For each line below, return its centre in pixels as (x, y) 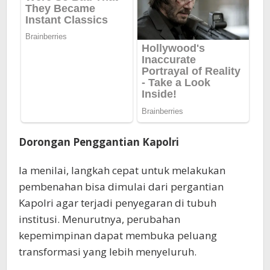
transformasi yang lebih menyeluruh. (108, 251)
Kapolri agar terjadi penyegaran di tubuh (118, 202)
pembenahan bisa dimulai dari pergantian (121, 186)
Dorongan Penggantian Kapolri (99, 142)
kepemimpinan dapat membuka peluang (118, 235)
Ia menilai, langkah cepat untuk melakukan (122, 170)
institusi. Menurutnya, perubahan (99, 219)
